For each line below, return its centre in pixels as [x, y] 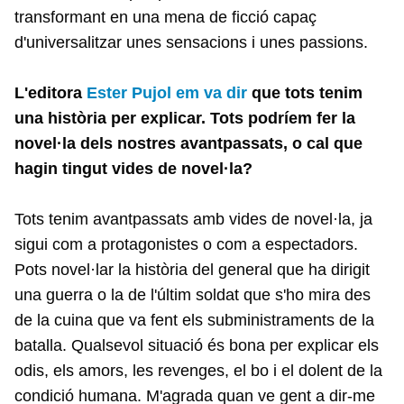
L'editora [50, 93]
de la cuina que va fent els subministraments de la [194, 321]
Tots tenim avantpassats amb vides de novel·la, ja [193, 220]
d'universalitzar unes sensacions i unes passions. [191, 43]
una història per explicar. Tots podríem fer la [185, 119]
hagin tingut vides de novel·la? [133, 169]
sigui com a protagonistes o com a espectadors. [186, 245]
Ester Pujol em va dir [167, 93]
